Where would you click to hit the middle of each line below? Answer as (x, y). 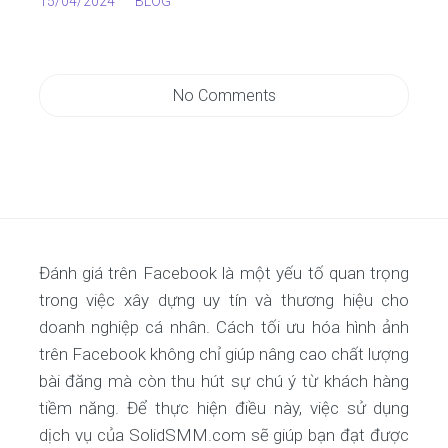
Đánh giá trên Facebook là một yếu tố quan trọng (224, 273)
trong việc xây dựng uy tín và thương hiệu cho (224, 300)
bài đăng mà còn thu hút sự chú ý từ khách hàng (224, 381)
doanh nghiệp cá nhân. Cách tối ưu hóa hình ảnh (224, 327)
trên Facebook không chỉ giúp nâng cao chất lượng (224, 354)
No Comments (224, 95)
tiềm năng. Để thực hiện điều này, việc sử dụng (224, 408)
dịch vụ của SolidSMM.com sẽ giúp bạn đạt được (224, 435)
